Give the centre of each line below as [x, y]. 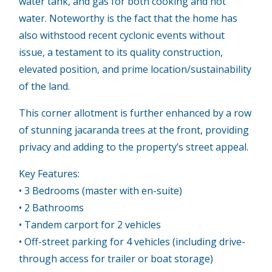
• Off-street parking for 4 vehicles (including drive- [132, 241]
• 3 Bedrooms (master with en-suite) [101, 190]
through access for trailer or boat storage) [116, 258]
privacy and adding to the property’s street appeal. [134, 147]
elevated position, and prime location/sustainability [135, 69]
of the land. [45, 86]
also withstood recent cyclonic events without [122, 35]
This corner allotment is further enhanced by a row [135, 113]
